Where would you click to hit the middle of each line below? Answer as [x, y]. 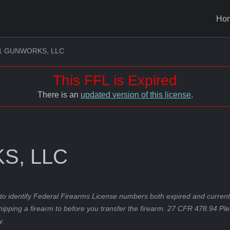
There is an [59, 95]
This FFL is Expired [115, 80]
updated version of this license [136, 95]
